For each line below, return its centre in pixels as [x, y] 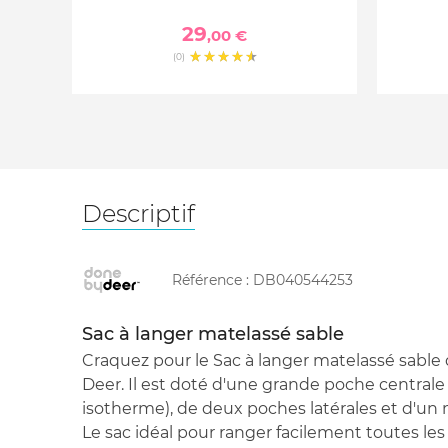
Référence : [212, 279]
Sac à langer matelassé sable [213, 333]
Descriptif [138, 213]
